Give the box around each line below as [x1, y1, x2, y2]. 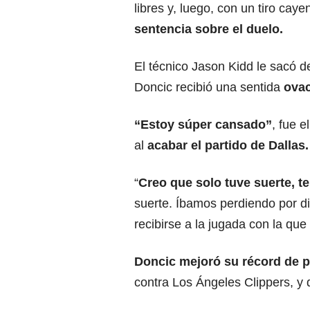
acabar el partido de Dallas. [147, 138, 309, 152]
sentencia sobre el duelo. [134, 21, 283, 36]
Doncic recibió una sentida [134, 80, 284, 94]
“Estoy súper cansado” [134, 117, 272, 131]
